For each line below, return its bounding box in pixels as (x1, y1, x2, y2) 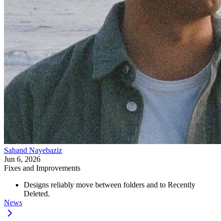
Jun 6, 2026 (4, 154, 40, 163)
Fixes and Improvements (4, 163, 80, 172)
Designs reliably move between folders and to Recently (24, 180, 195, 189)
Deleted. (24, 189, 50, 198)
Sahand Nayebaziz (4, 146, 62, 154)
